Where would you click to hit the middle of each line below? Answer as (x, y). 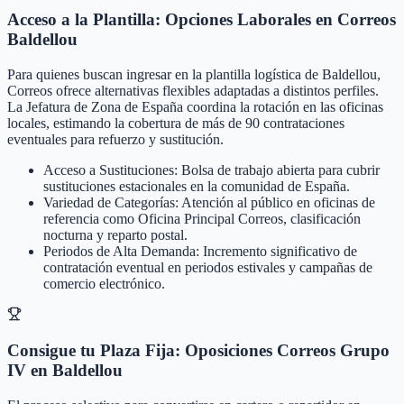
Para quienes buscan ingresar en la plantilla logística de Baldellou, (194, 74)
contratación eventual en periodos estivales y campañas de (208, 267)
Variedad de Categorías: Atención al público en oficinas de (209, 202)
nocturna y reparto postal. (115, 234)
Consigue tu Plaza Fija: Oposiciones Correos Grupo (198, 351)
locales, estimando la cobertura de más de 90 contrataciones (176, 123)
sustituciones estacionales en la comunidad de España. (197, 186)
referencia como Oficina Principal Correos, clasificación (202, 218)
